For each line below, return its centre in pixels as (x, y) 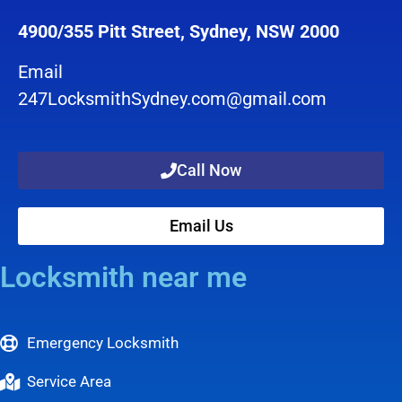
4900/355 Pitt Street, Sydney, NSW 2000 (179, 32)
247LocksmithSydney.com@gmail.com (172, 98)
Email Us (201, 226)
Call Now (209, 170)
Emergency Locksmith (103, 343)
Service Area (69, 382)
